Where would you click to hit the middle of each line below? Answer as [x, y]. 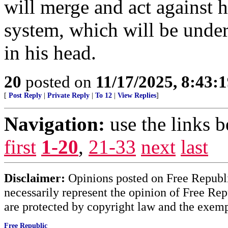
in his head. [50, 53]
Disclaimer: [35, 178]
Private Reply [68, 95]
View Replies [137, 95]
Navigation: [54, 124]
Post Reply [25, 95]
